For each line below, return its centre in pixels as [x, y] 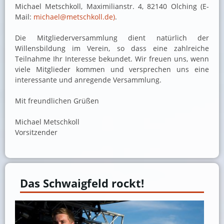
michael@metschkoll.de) [74, 17]
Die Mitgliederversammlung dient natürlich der [112, 38]
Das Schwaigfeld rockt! [82, 183]
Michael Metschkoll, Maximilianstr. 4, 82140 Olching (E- [112, 6]
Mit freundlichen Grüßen [75, 101]
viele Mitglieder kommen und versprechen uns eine [112, 69]
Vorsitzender [36, 132]
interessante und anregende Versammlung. [88, 80]
